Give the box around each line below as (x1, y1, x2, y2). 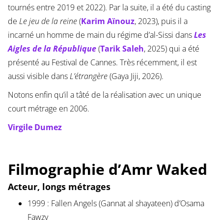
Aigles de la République (7, 43, 96, 55)
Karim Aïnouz (81, 16, 135, 27)
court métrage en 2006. (7, 103, 89, 114)
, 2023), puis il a (134, 16, 188, 27)
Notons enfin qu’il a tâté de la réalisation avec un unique (7, 89, 201, 101)
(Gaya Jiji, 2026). (109, 71, 164, 82)
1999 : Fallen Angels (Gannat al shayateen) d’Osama (27, 198, 204, 209)
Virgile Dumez (7, 122, 62, 133)
